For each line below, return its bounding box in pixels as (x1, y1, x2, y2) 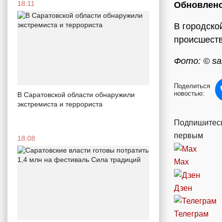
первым (174, 131, 203, 140)
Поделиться (174, 82, 210, 90)
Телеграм (174, 210, 209, 219)
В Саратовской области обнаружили (17, 90, 135, 99)
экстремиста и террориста (17, 100, 103, 108)
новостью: (174, 90, 205, 98)
